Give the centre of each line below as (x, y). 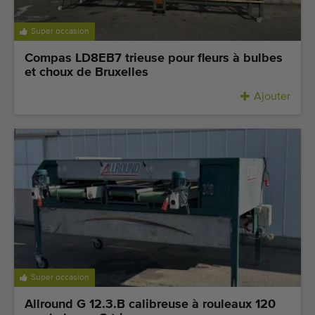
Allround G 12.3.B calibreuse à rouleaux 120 (150, 304)
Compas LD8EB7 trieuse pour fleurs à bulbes (154, 59)
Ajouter (272, 97)
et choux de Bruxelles (86, 73)
